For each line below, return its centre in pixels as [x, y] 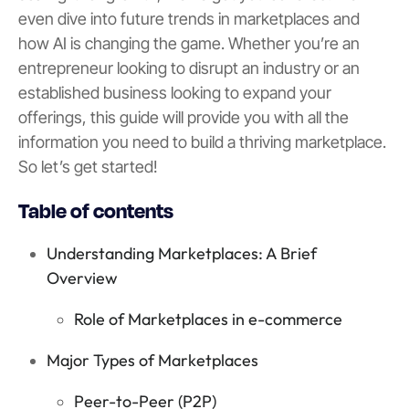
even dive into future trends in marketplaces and [189, 19]
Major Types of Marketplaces [152, 361]
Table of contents [96, 210]
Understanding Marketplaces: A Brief [181, 254]
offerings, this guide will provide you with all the [184, 118]
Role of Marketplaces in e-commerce [209, 320]
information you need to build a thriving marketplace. [202, 142]
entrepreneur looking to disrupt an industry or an [189, 68]
